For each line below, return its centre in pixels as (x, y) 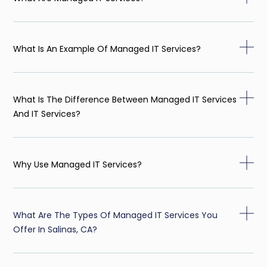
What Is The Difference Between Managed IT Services (125, 99)
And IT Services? (47, 114)
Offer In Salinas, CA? (55, 229)
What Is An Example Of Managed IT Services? (107, 49)
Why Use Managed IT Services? (78, 164)
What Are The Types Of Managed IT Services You (116, 215)
